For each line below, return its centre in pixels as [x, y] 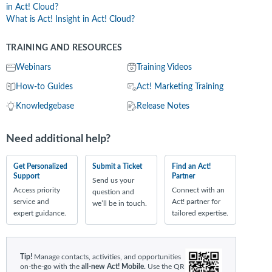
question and [114, 192]
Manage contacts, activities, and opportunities [107, 257]
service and [31, 202]
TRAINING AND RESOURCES [64, 48]
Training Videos [164, 67]
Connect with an [198, 190]
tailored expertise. [200, 213]
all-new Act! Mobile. [114, 266]
